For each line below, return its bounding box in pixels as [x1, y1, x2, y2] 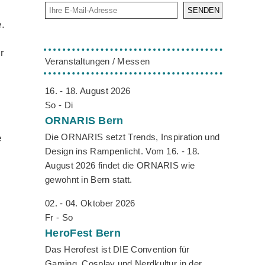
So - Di [45, 100, 73, 111]
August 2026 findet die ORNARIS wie [45, 160, 195, 171]
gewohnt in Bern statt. [45, 174, 132, 185]
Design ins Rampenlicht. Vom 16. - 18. [45, 146, 200, 157]
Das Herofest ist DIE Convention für [45, 244, 190, 255]
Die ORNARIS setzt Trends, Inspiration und [45, 132, 220, 143]
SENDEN [188, 6, 219, 15]
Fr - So [45, 212, 73, 223]
